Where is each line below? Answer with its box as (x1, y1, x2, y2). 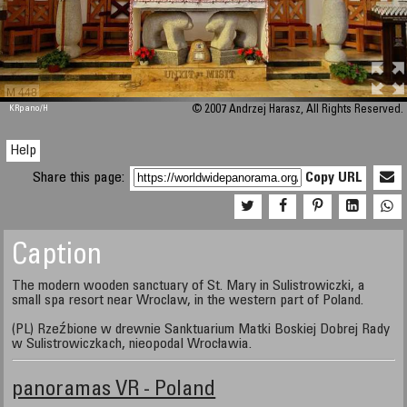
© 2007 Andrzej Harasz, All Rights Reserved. (191, 104, 403, 116)
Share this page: (33, 171, 129, 185)
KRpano (9, 104, 41, 114)
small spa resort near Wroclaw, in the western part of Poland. (12, 293, 364, 308)
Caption (12, 243, 103, 272)
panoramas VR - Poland (12, 380, 216, 402)
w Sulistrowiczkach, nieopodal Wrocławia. (12, 337, 253, 352)
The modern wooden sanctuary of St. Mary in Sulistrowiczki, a (12, 279, 366, 293)
